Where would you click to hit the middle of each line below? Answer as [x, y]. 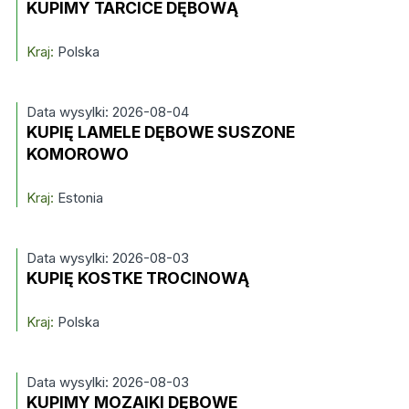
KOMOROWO [77, 154]
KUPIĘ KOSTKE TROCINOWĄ [137, 278]
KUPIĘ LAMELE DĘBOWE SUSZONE [160, 132]
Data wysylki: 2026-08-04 [107, 112]
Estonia [78, 198]
